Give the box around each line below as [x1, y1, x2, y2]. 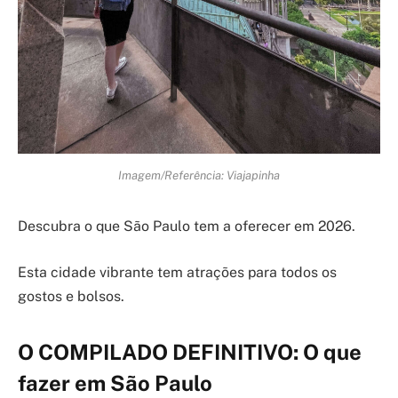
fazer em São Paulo [18, 370, 212, 395]
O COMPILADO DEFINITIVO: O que [18, 338, 362, 364]
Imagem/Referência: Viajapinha [118, 168, 280, 183]
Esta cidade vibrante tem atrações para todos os [18, 263, 337, 281]
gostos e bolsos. [18, 287, 124, 305]
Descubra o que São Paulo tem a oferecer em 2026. [18, 218, 355, 235]
